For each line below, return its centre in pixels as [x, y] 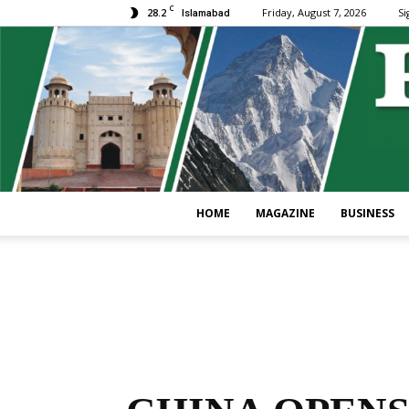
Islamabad [206, 13]
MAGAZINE [285, 214]
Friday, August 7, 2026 [314, 12]
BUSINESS [367, 214]
